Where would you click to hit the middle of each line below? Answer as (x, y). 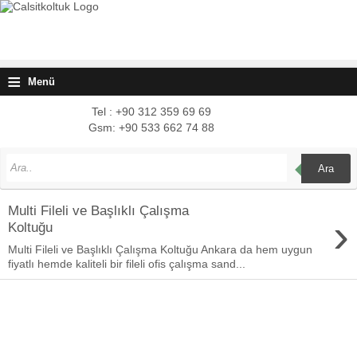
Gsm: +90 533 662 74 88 (151, 127)
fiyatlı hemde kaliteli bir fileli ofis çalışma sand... (127, 264)
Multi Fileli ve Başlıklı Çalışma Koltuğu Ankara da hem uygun (160, 250)
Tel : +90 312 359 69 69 (151, 112)
